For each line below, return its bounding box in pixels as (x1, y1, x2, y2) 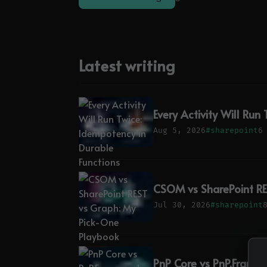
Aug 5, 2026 (153, 125, 206, 135)
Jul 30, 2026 (153, 200, 210, 210)
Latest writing (79, 55, 175, 76)
